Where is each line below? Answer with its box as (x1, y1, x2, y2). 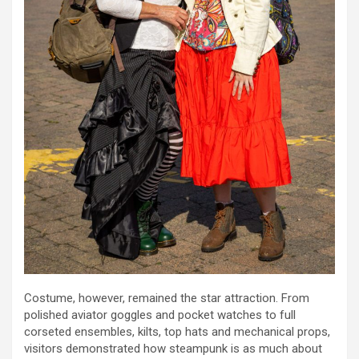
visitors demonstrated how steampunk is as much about (24, 341, 322, 356)
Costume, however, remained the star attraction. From (24, 290, 309, 305)
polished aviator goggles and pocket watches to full (24, 307, 296, 322)
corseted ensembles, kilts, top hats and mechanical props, (24, 324, 330, 339)
